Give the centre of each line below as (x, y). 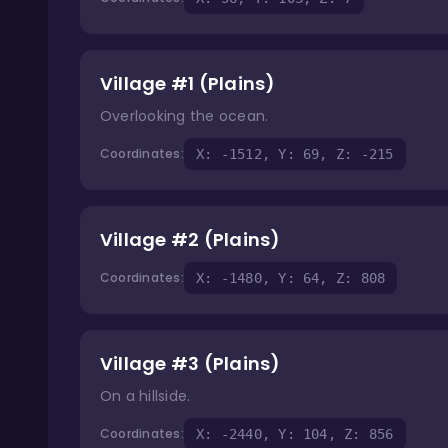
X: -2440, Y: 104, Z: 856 (294, 434)
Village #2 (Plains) (190, 239)
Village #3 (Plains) (190, 363)
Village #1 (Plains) (188, 83)
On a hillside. (145, 396)
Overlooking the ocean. (184, 116)
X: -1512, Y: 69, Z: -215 (294, 154)
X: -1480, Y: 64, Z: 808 (290, 278)
